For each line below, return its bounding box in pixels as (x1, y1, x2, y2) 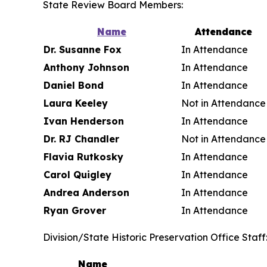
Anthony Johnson (44, 61, 129, 73)
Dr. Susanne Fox (44, 44, 122, 55)
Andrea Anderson (44, 187, 129, 198)
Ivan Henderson (44, 115, 124, 127)
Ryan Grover (44, 204, 106, 216)
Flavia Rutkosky (44, 151, 123, 163)
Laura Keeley (44, 97, 108, 109)
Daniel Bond (44, 79, 104, 91)
